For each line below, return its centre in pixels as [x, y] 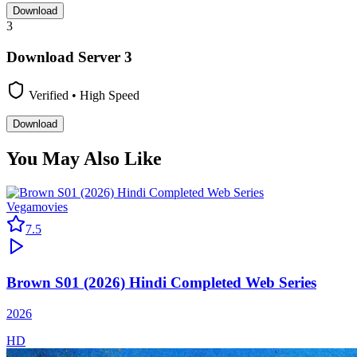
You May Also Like [84, 159]
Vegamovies [37, 207]
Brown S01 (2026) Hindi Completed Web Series [161, 282]
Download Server [65, 57]
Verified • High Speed [82, 96]
